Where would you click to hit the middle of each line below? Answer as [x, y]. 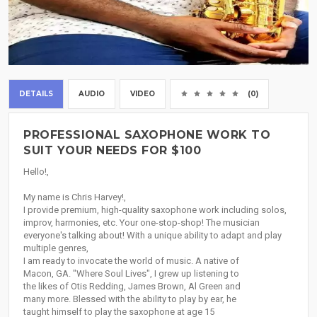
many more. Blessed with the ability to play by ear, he [130, 299]
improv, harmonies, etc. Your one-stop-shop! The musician [142, 223]
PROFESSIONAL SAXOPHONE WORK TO [147, 135]
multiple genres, [56, 248]
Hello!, [36, 172]
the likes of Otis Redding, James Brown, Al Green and [132, 287]
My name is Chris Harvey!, [75, 197]
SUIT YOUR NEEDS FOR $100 [112, 151]
